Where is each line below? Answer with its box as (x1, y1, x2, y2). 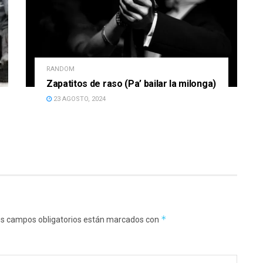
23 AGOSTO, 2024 (52, 95, 106, 103)
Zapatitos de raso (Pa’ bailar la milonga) (46, 77, 216, 89)
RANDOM (46, 65, 75, 73)
